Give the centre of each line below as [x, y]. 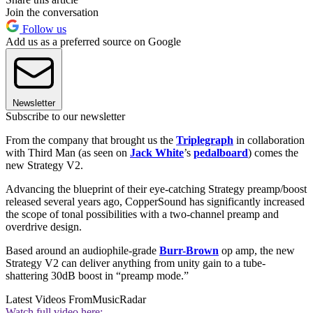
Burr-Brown [189, 251]
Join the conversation [52, 13]
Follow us [43, 29]
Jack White [157, 153]
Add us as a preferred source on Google [93, 42]
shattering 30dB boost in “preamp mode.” [97, 276]
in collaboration [269, 140]
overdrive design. [44, 227]
